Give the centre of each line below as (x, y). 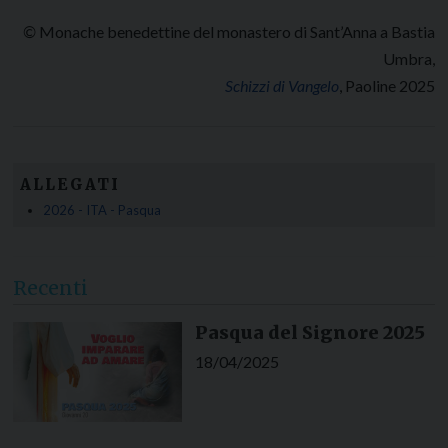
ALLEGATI (69, 185)
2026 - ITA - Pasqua (101, 210)
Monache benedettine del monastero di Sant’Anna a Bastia (237, 31)
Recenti (50, 288)
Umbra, (409, 58)
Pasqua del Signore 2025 (309, 332)
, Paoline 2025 (387, 85)
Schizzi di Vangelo (282, 85)
